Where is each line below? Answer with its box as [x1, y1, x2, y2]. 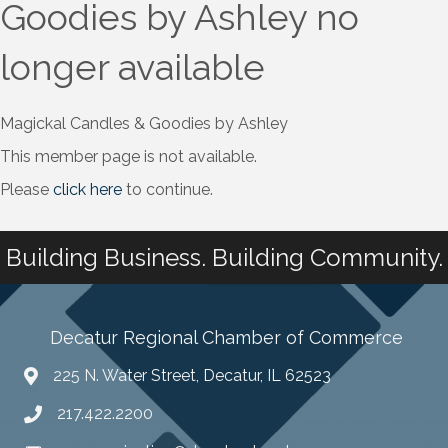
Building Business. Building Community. [5, 243, 443, 273]
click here [53, 180, 122, 200]
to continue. [122, 180, 213, 200]
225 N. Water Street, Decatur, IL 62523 [53, 366, 331, 386]
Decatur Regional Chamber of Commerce [45, 327, 403, 349]
